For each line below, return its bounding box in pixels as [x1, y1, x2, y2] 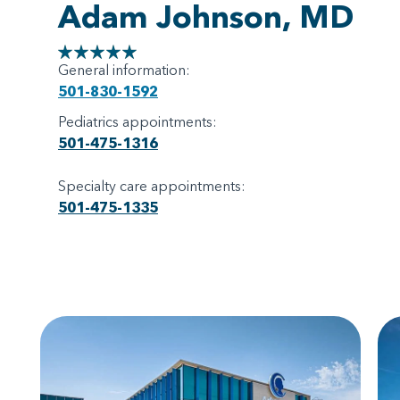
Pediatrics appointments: [58, 112, 217, 131]
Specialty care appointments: [58, 177, 246, 196]
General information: [58, 61, 190, 79]
